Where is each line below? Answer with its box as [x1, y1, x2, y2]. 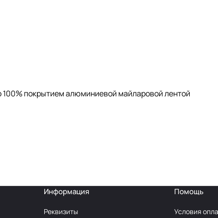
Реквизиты [43, 207, 78, 217]
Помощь [174, 186, 204, 197]
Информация [43, 186, 89, 197]
